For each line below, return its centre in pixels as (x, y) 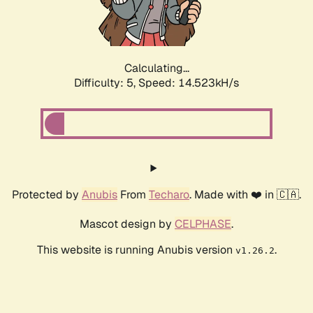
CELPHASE (203, 224)
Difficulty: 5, (106, 83)
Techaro (169, 195)
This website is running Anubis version (136, 250)
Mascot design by (127, 224)
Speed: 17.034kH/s (189, 83)
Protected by (47, 195)
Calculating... (156, 68)
